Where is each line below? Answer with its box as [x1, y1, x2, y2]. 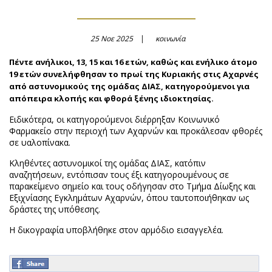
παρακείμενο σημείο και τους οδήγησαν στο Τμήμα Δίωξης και [9, 180, 256, 192]
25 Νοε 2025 [90, 33, 133, 44]
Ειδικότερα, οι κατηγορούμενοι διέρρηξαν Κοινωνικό [9, 114, 220, 125]
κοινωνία [155, 33, 185, 44]
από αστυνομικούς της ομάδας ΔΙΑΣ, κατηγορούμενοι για [9, 81, 250, 92]
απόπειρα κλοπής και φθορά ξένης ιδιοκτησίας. [9, 93, 214, 104]
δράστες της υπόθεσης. [9, 203, 100, 215]
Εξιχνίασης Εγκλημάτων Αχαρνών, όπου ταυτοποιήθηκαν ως [9, 192, 249, 203]
